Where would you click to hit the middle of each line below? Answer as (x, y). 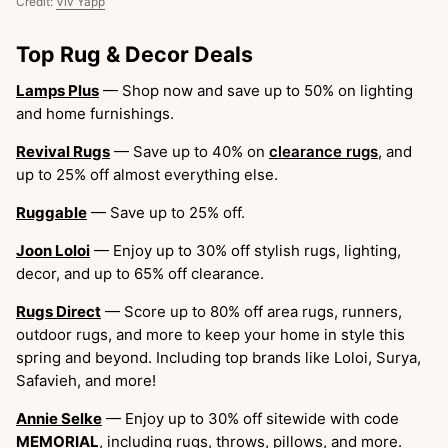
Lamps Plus (57, 90)
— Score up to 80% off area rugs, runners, (251, 311)
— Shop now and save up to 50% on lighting (256, 90)
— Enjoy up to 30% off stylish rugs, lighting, (245, 250)
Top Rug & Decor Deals (134, 53)
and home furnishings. (95, 113)
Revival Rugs (63, 151)
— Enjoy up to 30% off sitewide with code (250, 418)
